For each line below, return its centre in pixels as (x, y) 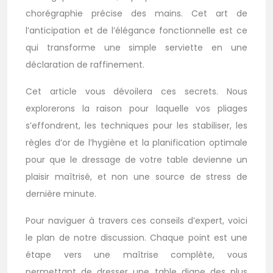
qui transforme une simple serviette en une (136, 48)
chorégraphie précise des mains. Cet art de (136, 13)
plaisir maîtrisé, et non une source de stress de (136, 177)
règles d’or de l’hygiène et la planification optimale (136, 143)
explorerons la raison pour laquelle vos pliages (136, 108)
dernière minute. (61, 194)
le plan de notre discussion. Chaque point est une (136, 238)
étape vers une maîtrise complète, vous (136, 255)
